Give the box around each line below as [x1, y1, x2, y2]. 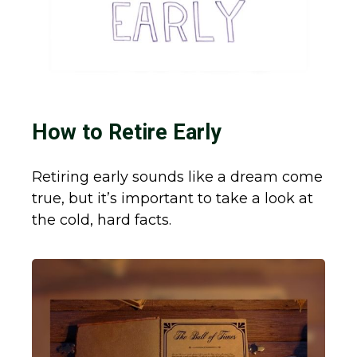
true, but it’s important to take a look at [32, 190, 313, 208]
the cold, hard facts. [32, 211, 171, 229]
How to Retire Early [32, 120, 222, 146]
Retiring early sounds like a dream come [32, 168, 323, 186]
